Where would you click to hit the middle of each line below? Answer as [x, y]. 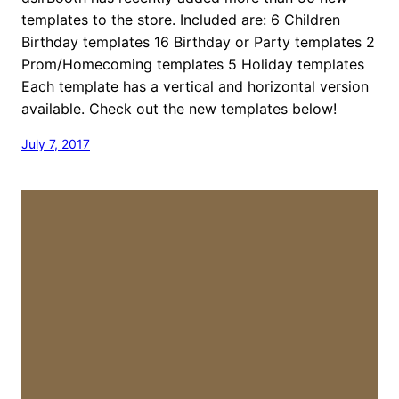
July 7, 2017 [56, 143]
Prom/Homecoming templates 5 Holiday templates [193, 64]
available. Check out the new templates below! [183, 108]
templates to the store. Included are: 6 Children [181, 19]
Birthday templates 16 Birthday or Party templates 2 [198, 41]
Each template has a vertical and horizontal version [195, 86]
